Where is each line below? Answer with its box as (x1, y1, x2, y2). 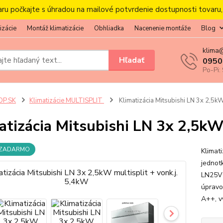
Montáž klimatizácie (27, 24, 84, 33)
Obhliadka (94, 24, 124, 33)
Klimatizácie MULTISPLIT (29, 96, 104, 105)
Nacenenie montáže (134, 24, 191, 33)
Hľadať (119, 54, 145, 66)
